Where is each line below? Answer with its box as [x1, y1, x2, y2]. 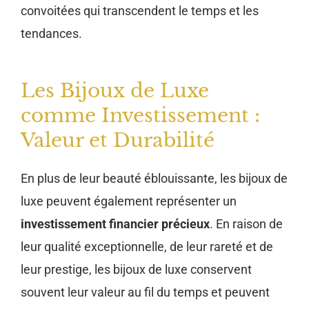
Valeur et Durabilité [21, 128, 215, 153]
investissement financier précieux [21, 217, 210, 232]
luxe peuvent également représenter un [21, 194, 237, 209]
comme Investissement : [21, 103, 260, 128]
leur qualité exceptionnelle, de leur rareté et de [21, 239, 273, 255]
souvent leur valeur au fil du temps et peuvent [21, 285, 270, 300]
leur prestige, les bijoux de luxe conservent [21, 262, 252, 277]
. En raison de [210, 217, 283, 232]
